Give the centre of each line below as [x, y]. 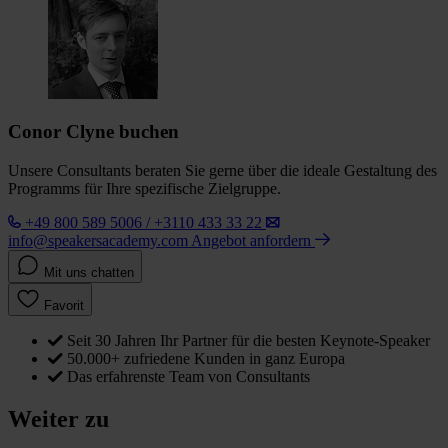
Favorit [64, 306]
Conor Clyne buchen [93, 132]
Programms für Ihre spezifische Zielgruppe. [144, 189]
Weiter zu [58, 419]
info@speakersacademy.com [98, 241]
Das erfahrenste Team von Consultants [188, 377]
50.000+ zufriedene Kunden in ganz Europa [206, 359]
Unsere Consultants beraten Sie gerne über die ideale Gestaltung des [222, 171]
